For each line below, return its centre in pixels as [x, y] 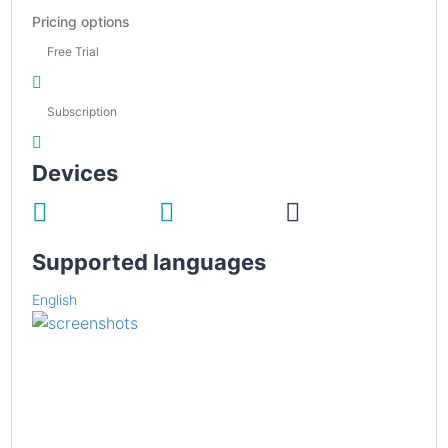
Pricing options [81, 21]
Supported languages [149, 261]
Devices [75, 172]
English [54, 299]
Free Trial [73, 51]
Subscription [82, 111]
